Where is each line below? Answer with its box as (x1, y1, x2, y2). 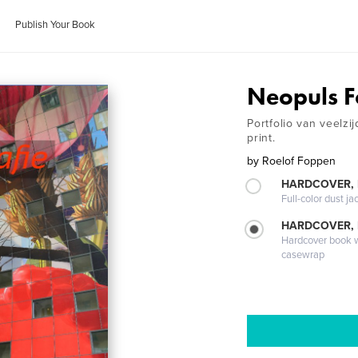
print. (247, 131, 276, 145)
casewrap (281, 249, 325, 261)
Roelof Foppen (262, 154, 336, 168)
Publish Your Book (15, 18, 96, 31)
